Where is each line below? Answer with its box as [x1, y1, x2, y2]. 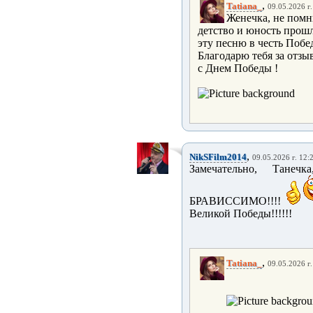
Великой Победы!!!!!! [189, 208, 292, 219]
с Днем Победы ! [198, 62, 278, 74]
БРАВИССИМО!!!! [189, 195, 286, 207]
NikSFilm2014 [189, 152, 247, 162]
